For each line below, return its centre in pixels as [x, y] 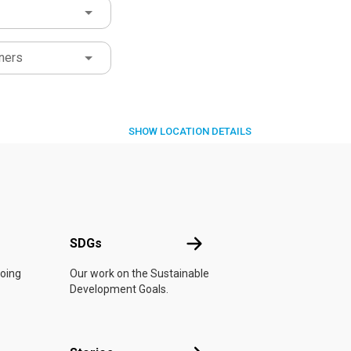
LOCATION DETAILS [204, 131]
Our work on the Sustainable [139, 273]
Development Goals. [119, 289]
